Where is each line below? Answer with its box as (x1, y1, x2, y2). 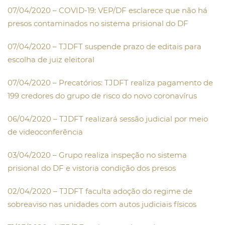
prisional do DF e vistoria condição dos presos (8, 163, 176, 173)
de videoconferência (8, 127, 83, 137)
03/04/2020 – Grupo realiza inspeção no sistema (8, 150, 187, 160)
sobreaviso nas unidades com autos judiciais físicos (8, 199, 196, 209)
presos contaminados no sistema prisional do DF (8, 19, 188, 29)
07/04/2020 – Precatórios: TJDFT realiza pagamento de (8, 78, 213, 88)
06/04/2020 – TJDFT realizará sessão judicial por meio (8, 114, 208, 124)
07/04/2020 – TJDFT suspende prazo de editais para (8, 42, 201, 52)
